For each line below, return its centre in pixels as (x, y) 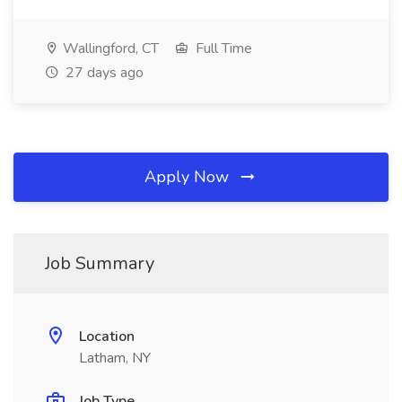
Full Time (222, 48)
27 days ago (103, 73)
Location (107, 336)
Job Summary (100, 263)
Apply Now (189, 177)
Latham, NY (115, 358)
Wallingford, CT (109, 48)
